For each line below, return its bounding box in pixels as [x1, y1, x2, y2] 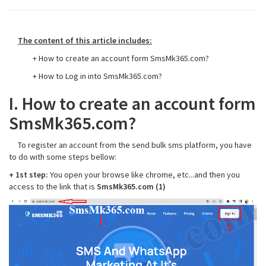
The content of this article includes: [18, 35, 152, 46]
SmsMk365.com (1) [97, 181, 166, 192]
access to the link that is [9, 181, 97, 192]
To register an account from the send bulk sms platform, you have [9, 140, 252, 150]
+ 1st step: [9, 169, 48, 180]
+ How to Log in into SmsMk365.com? [33, 71, 162, 81]
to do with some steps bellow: [9, 151, 116, 162]
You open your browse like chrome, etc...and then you [48, 169, 240, 180]
